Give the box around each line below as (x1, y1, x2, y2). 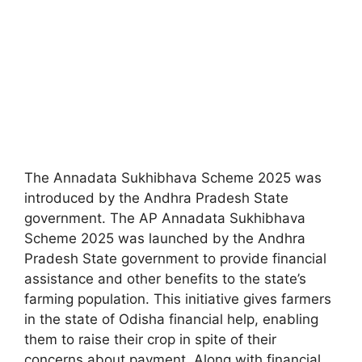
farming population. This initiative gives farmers (24, 291, 331, 308)
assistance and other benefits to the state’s (24, 271, 306, 288)
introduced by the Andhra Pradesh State (24, 190, 288, 207)
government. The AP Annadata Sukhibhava (24, 210, 305, 227)
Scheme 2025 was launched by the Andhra (24, 230, 305, 247)
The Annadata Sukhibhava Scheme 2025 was (24, 170, 322, 187)
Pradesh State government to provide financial (24, 250, 326, 267)
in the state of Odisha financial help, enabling (24, 311, 318, 328)
